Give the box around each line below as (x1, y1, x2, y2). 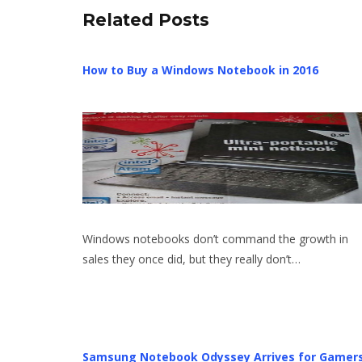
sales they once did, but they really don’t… (82, 251, 301, 267)
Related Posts (82, 10, 209, 31)
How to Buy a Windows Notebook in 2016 (82, 62, 322, 78)
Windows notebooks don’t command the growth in (82, 231, 348, 247)
